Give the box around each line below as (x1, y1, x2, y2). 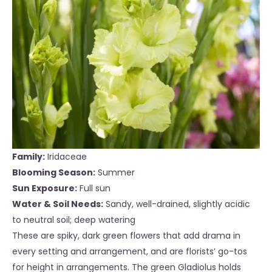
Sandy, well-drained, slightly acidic (106, 198, 250, 211)
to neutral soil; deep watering (12, 214, 135, 226)
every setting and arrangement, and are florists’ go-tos (12, 245, 247, 258)
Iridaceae (47, 151, 87, 163)
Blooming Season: (12, 166, 95, 179)
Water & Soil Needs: (12, 198, 103, 211)
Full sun (80, 182, 110, 195)
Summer (98, 166, 135, 179)
